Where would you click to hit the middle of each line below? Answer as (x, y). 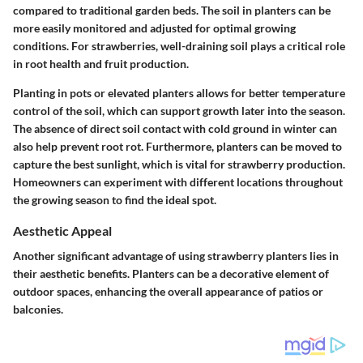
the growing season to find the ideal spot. (115, 200)
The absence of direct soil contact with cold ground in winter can (175, 129)
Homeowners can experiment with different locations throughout (178, 182)
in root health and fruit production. (101, 64)
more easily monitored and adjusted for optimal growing (154, 28)
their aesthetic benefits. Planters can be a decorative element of (171, 274)
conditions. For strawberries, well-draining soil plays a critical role (179, 46)
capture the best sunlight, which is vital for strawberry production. (179, 164)
